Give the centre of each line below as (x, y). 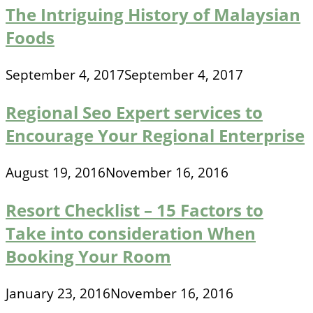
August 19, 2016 (56, 173)
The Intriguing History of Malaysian (153, 15)
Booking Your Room (88, 256)
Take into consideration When (131, 233)
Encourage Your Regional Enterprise (155, 136)
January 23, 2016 (58, 294)
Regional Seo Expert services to (134, 112)
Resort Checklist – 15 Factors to (134, 210)
